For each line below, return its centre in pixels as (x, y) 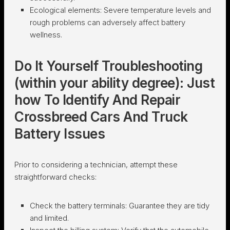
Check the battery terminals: (79, 205)
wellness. (46, 34)
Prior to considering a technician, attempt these (96, 164)
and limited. (49, 218)
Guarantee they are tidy (169, 205)
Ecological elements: (67, 10)
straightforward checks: (55, 177)
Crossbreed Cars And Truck (101, 117)
